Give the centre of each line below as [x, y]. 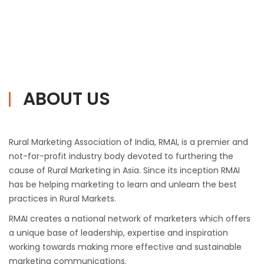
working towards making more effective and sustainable [125, 247]
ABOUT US [67, 99]
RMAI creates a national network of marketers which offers [130, 219]
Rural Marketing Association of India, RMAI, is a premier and [128, 142]
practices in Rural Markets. [62, 199]
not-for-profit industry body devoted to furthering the [121, 156]
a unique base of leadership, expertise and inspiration [118, 233]
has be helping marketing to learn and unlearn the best [123, 185]
